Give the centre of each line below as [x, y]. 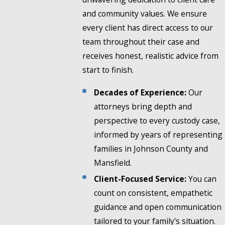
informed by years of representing [158, 135]
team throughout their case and [141, 42]
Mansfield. [113, 163]
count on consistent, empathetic [153, 193]
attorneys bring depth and [143, 107]
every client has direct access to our [148, 28]
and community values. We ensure [145, 14]
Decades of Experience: [140, 93]
